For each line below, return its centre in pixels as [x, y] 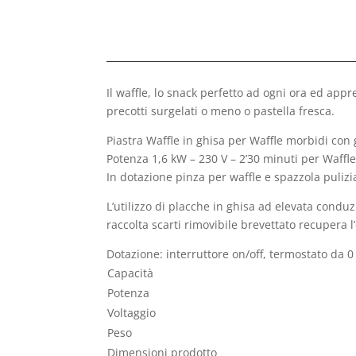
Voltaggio [132, 312]
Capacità [131, 273]
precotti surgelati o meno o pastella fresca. [221, 110]
